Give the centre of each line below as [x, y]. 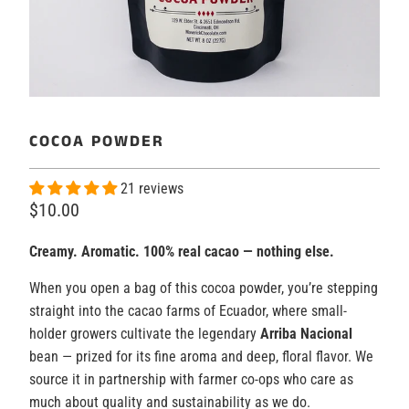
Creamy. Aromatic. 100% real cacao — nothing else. [181, 252]
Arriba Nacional [306, 334]
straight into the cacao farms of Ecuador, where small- [188, 311]
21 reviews [152, 189]
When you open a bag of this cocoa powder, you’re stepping [203, 288]
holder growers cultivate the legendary [144, 334]
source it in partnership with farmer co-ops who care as [191, 380]
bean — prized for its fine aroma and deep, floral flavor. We [201, 357]
